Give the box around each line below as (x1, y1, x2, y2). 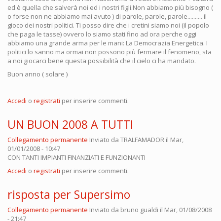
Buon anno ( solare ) (7, 69, 68, 78)
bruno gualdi (120, 205, 158, 214)
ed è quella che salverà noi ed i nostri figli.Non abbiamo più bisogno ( (7, 2, 213, 12)
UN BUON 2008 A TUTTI (7, 116, 133, 132)
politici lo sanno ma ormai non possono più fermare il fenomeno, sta (7, 47, 212, 56)
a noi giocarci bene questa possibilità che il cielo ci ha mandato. (7, 56, 196, 65)
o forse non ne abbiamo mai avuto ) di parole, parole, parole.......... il (7, 11, 207, 21)
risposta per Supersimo (7, 186, 130, 202)
